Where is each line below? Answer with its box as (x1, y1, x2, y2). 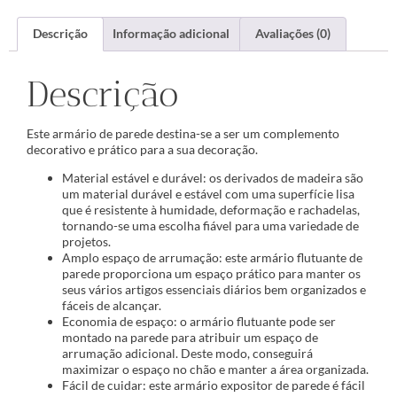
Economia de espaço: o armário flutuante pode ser (62, 314, 336, 330)
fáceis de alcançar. (62, 298, 161, 314)
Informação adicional (113, 26, 230, 42)
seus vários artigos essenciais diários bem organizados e (62, 282, 366, 298)
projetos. (62, 234, 111, 250)
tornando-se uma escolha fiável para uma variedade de (62, 218, 359, 234)
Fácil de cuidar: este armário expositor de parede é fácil (62, 378, 365, 393)
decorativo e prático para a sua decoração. (27, 141, 258, 157)
